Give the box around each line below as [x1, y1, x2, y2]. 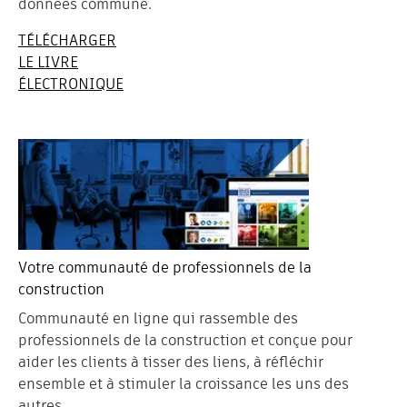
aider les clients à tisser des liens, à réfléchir [18, 352, 323, 373]
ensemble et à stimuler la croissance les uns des [18, 373, 349, 395]
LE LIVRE [18, 52, 78, 74]
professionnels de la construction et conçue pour [18, 330, 352, 352]
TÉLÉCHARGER [18, 30, 116, 52]
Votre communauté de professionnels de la [18, 257, 312, 279]
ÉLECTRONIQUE [18, 74, 124, 95]
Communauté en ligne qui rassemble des [18, 308, 298, 330]
